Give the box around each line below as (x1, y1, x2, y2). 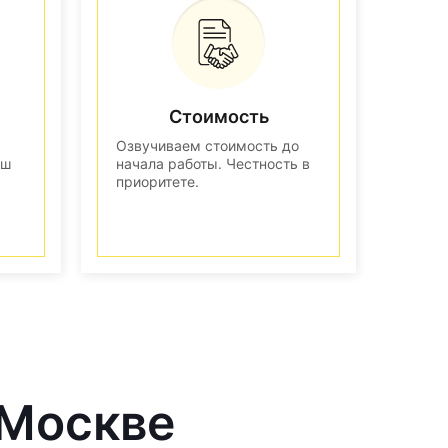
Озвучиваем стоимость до (116, 136, 299, 154)
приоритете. (116, 172, 199, 190)
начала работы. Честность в (116, 154, 310, 172)
